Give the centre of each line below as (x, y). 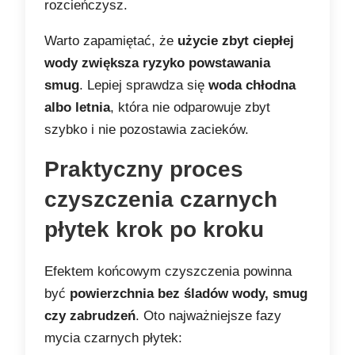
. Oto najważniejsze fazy (209, 316)
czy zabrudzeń (90, 316)
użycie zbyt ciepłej (236, 41)
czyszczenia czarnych (161, 200)
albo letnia (78, 108)
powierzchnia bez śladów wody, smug (189, 294)
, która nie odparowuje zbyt (191, 108)
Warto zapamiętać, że (111, 41)
